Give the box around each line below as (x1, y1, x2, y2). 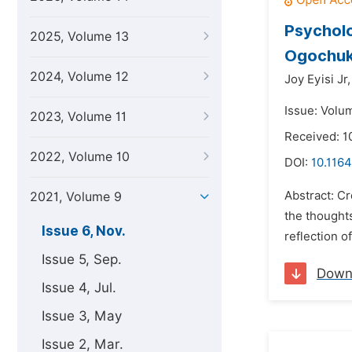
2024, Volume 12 (30, 69, 129, 84)
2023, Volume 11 (30, 109, 126, 124)
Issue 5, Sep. (42, 251, 122, 267)
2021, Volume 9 (30, 189, 122, 204)
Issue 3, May (42, 308, 122, 324)
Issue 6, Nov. (42, 223, 126, 239)
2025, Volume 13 (30, 29, 129, 44)
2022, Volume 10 (30, 149, 130, 164)
